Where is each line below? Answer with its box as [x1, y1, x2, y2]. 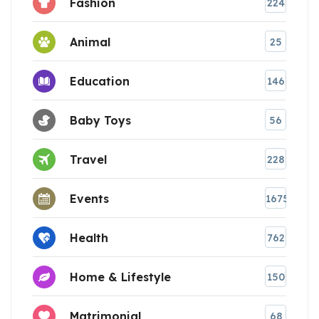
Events [70, 191, 109, 206]
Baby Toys [70, 113, 131, 127]
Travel [70, 152, 107, 167]
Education [70, 73, 130, 88]
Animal [70, 34, 110, 49]
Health [70, 230, 108, 245]
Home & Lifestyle [70, 269, 171, 284]
